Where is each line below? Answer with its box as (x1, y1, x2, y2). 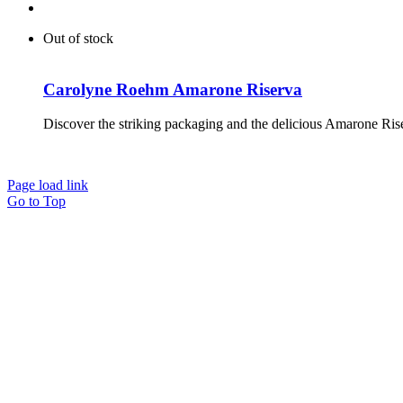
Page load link (7, 177, 88, 193)
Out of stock (43, 31, 113, 46)
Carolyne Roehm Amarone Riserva (43, 79, 302, 99)
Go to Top (7, 193, 66, 210)
